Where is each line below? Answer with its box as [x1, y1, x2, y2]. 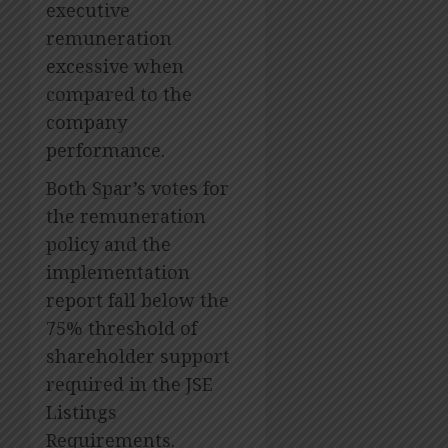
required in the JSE [46, 372, 213, 397]
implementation [46, 260, 190, 285]
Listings [46, 400, 117, 425]
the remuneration [46, 204, 206, 229]
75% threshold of [46, 316, 197, 341]
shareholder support [46, 344, 230, 369]
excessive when [46, 54, 184, 79]
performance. [46, 138, 165, 163]
